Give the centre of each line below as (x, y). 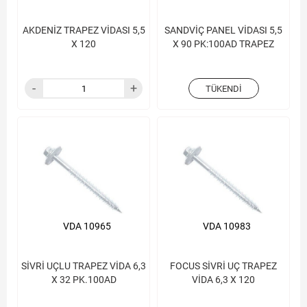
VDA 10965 (87, 226)
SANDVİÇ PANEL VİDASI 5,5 (223, 30)
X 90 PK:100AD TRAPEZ (223, 44)
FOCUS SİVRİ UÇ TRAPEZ (223, 266)
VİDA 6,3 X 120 (223, 280)
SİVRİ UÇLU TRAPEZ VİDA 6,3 (84, 266)
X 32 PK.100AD (84, 280)
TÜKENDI (223, 89)
